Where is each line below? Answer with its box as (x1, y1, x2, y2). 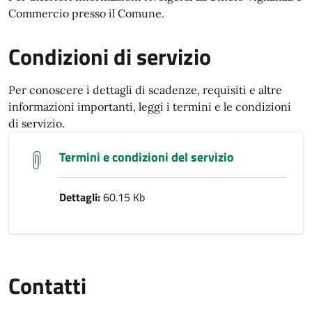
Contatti (8, 269, 86, 302)
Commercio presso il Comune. (8, 6, 164, 20)
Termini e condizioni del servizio (59, 148, 234, 166)
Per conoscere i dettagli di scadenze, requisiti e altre (8, 83, 282, 97)
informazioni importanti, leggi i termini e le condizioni (8, 100, 291, 114)
